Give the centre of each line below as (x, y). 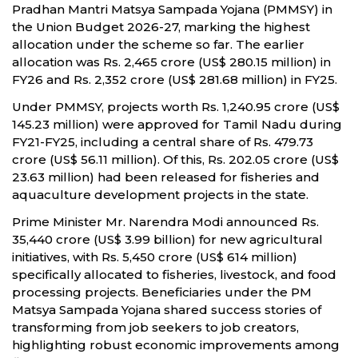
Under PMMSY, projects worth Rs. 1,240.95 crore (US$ (176, 107)
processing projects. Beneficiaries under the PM (162, 292)
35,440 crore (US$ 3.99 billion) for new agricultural (167, 240)
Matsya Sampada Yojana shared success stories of (167, 310)
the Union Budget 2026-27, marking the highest (161, 27)
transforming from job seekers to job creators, (155, 328)
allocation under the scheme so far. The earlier (158, 45)
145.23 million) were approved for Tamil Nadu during (177, 125)
